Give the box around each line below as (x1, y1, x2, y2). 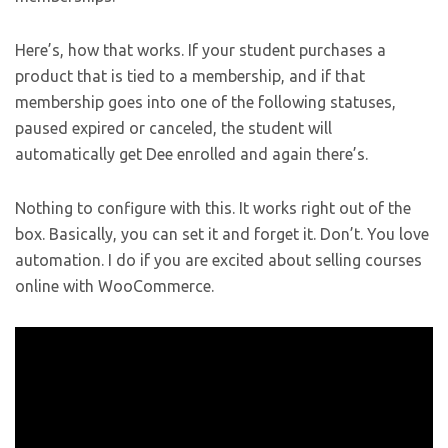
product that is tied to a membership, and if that (15, 67, 365, 86)
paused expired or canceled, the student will (15, 119, 332, 138)
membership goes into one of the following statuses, (15, 93, 396, 112)
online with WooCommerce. (15, 277, 214, 296)
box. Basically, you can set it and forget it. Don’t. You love (15, 225, 429, 244)
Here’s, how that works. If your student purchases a (15, 41, 386, 60)
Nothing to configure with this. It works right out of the (15, 199, 411, 218)
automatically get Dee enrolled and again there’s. (15, 145, 368, 164)
